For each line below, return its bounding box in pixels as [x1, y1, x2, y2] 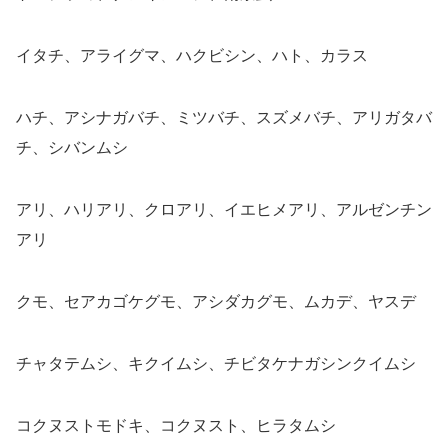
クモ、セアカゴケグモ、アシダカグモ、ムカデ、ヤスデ [16, 290, 416, 311]
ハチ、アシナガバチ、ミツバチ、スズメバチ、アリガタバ [16, 106, 432, 127]
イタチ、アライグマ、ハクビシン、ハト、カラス [16, 44, 368, 65]
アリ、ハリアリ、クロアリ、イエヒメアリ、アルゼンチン [16, 198, 432, 219]
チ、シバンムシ [16, 136, 128, 157]
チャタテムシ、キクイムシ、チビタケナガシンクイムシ [16, 352, 416, 373]
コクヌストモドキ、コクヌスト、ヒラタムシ [16, 414, 336, 435]
